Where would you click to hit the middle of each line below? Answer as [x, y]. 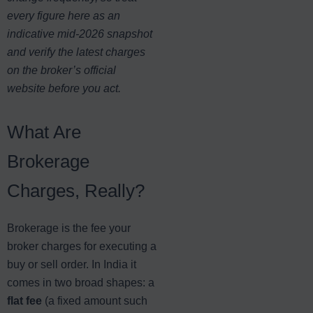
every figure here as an [64, 15]
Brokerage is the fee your [69, 228]
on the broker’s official [61, 70]
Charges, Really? [76, 190]
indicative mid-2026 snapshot [80, 34]
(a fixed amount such [95, 300]
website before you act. [64, 88]
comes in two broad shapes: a [81, 282]
